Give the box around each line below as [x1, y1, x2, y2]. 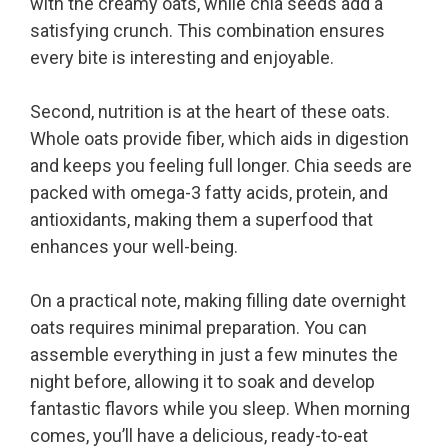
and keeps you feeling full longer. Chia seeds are [30, 155, 412, 177]
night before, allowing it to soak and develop [30, 371, 375, 393]
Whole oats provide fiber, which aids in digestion [30, 128, 409, 150]
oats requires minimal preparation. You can [30, 317, 367, 339]
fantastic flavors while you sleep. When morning [30, 398, 410, 420]
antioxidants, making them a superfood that [30, 209, 373, 231]
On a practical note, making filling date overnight [30, 290, 406, 312]
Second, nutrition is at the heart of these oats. [30, 101, 390, 123]
